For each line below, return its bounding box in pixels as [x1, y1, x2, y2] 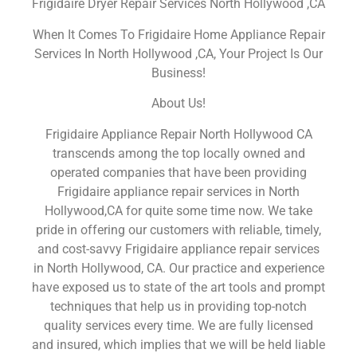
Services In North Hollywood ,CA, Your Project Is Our [34, 45, 323, 61]
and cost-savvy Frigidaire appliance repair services [37, 241, 320, 257]
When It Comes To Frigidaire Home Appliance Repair [32, 26, 325, 42]
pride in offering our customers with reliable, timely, [36, 222, 321, 237]
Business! [151, 65, 206, 80]
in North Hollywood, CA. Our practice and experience [33, 260, 324, 276]
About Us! [151, 96, 206, 112]
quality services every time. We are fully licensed [44, 317, 313, 333]
